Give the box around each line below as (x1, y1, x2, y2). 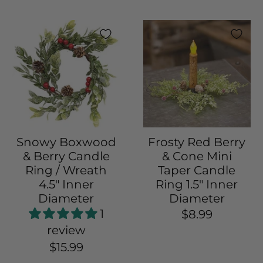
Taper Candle (158, 163, 236, 177)
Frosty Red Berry (148, 134, 246, 149)
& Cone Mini (161, 149, 232, 163)
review (46, 222, 86, 237)
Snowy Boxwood (16, 134, 116, 149)
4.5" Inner (38, 177, 94, 191)
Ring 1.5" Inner (156, 177, 238, 191)
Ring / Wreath (25, 163, 107, 177)
